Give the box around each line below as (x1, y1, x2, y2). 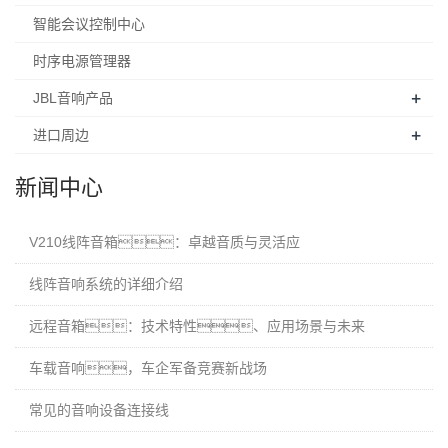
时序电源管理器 (33, 53, 131, 69)
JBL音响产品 (33, 90, 113, 106)
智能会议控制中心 (33, 16, 145, 32)
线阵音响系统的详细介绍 (29, 276, 183, 292)
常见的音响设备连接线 (29, 402, 169, 418)
